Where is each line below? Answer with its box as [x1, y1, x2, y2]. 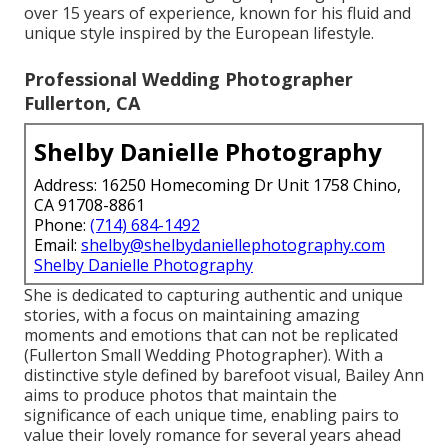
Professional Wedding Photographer [24, 66, 353, 91]
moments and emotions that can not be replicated [24, 323, 398, 346]
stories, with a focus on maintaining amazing [24, 303, 360, 326]
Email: [34, 233, 81, 256]
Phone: [34, 213, 90, 236]
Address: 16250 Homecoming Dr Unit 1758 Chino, [34, 173, 401, 196]
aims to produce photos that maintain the [24, 383, 337, 406]
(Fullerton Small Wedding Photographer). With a [24, 343, 383, 366]
